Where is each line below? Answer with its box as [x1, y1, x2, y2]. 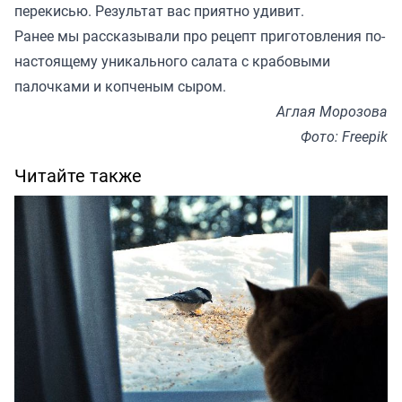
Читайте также [14, 163, 142, 188]
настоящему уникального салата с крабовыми [14, 51, 330, 72]
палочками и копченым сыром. [14, 76, 226, 97]
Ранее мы [14, 26, 83, 47]
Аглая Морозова [276, 101, 388, 122]
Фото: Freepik [301, 127, 388, 147]
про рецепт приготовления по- [179, 26, 385, 47]
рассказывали [83, 26, 179, 47]
